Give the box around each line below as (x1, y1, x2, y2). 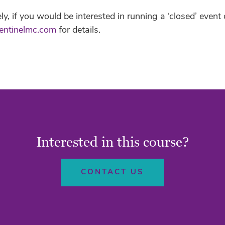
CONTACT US (81, 168, 144, 176)
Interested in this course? (36, 133, 189, 150)
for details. (56, 25, 101, 35)
